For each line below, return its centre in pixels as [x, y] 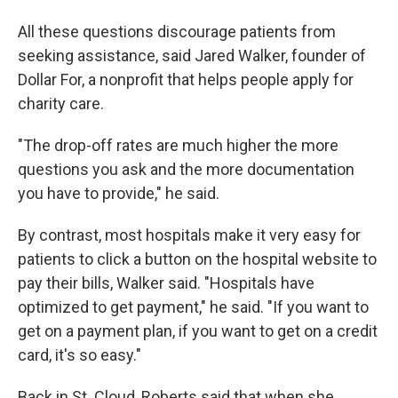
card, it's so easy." [80, 355]
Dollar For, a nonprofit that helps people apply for [186, 80]
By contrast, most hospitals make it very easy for [189, 235]
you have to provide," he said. [119, 193]
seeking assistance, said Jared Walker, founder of [192, 56]
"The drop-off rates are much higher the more [178, 145]
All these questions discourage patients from [177, 32]
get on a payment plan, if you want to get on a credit [198, 331]
